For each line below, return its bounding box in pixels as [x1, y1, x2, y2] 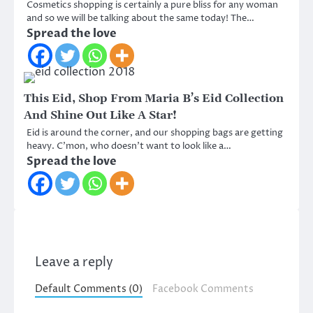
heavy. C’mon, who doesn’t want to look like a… [27, 140, 231, 153]
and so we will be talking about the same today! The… [27, 12, 254, 25]
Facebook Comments [152, 283, 254, 296]
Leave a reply [35, 254, 113, 272]
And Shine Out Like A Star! [24, 108, 177, 123]
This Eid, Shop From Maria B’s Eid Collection [24, 92, 284, 106]
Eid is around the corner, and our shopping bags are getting [27, 126, 283, 140]
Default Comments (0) [35, 283, 143, 296]
